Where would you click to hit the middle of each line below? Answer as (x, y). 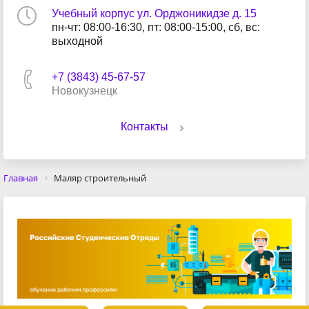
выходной (77, 41)
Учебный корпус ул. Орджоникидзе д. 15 (154, 13)
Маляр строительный (100, 178)
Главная (21, 178)
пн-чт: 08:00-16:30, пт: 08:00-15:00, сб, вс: (156, 27)
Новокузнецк (84, 91)
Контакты (144, 127)
